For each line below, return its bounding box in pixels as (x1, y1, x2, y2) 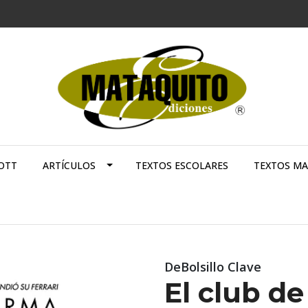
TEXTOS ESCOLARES (135, 159, 228, 173)
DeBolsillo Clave (164, 258, 261, 276)
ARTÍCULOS (42, 159, 96, 173)
